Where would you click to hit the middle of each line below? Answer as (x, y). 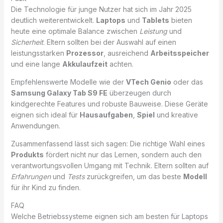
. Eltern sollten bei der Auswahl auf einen (110, 42)
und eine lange (36, 64)
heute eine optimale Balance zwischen (75, 31)
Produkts (27, 154)
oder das (187, 82)
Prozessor (85, 53)
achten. (120, 64)
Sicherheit (27, 42)
